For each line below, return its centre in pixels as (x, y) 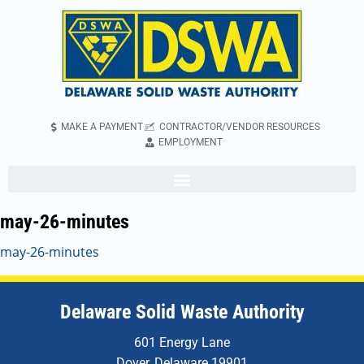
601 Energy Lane (182, 342)
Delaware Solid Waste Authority (182, 312)
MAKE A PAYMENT (102, 127)
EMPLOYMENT (190, 142)
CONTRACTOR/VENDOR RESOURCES (239, 127)
